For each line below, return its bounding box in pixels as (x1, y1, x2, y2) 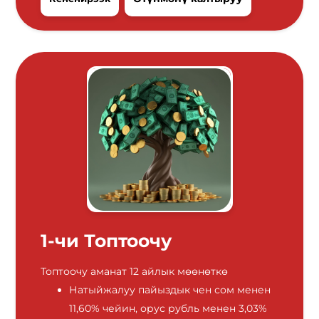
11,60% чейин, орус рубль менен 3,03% (69, 302, 268, 315)
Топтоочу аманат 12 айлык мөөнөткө (41, 265, 229, 278)
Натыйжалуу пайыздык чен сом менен (69, 283, 271, 297)
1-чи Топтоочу (41, 230, 172, 252)
